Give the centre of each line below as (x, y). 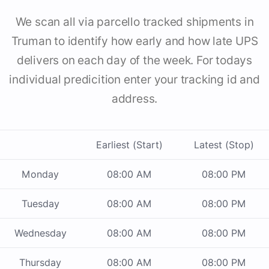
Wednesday (40, 233)
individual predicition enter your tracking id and (134, 80)
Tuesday (40, 204)
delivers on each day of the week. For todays (134, 61)
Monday (40, 174)
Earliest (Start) (129, 145)
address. (134, 99)
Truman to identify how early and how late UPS (134, 41)
